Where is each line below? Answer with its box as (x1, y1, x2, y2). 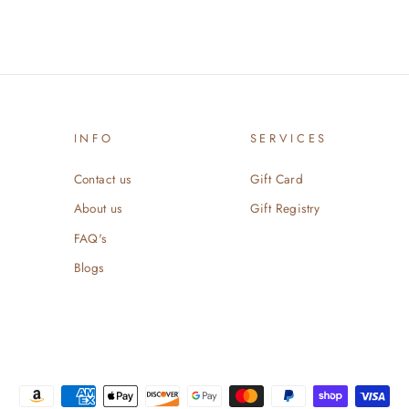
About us (73, 199, 122, 218)
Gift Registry (249, 199, 320, 218)
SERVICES (249, 129, 329, 147)
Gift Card (249, 169, 304, 188)
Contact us (73, 169, 131, 188)
